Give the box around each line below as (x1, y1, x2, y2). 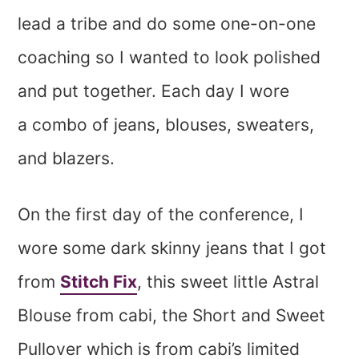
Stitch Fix (60, 272, 138, 292)
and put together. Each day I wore (18, 81, 290, 102)
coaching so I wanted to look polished (18, 47, 321, 68)
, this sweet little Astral (137, 272, 320, 292)
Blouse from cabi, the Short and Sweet (18, 305, 326, 326)
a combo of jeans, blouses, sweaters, (18, 115, 315, 135)
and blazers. (18, 148, 115, 169)
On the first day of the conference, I (18, 204, 305, 225)
